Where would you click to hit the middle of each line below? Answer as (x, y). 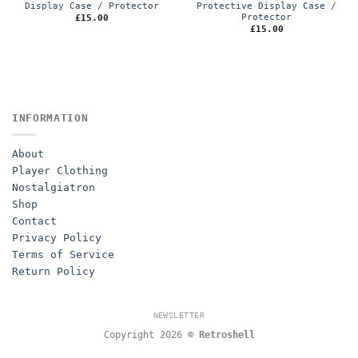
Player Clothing (60, 170)
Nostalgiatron (54, 187)
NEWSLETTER (179, 316)
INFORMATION (50, 118)
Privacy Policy (57, 237)
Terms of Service (63, 254)
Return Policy (54, 271)
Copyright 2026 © (151, 335)
